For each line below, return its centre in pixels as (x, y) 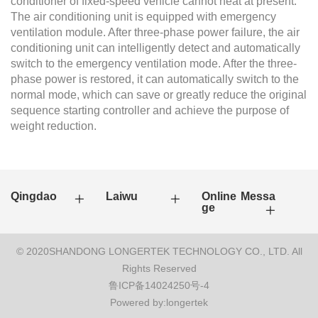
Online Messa (238, 197)
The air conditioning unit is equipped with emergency (143, 17)
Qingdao (34, 197)
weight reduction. (54, 126)
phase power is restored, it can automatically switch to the (155, 79)
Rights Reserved (159, 269)
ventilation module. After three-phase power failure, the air (155, 33)
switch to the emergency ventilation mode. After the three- (154, 64)
